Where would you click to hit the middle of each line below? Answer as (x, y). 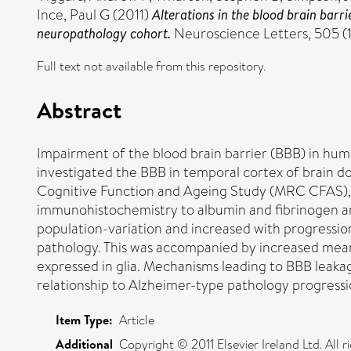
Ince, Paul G (73, 15)
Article (137, 320)
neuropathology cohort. (104, 33)
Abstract (79, 109)
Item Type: (84, 319)
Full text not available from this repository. (151, 66)
